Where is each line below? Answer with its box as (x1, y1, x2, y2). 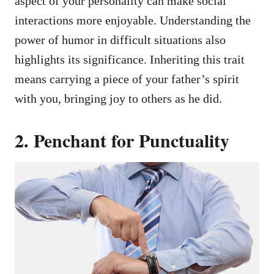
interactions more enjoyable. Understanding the (15, 13, 251, 27)
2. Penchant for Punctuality (15, 126, 229, 154)
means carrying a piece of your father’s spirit (15, 72, 239, 86)
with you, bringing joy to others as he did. (15, 91, 222, 105)
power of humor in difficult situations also (15, 32, 226, 46)
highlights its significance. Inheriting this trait (15, 52, 245, 66)
